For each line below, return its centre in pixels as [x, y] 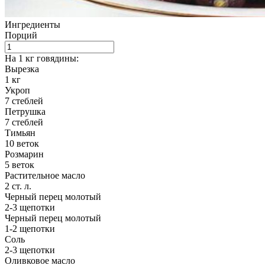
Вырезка [22, 69]
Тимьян [20, 132]
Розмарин [24, 154]
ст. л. [20, 186]
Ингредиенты [33, 24]
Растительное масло [45, 175]
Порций [21, 35]
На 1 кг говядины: [42, 58]
